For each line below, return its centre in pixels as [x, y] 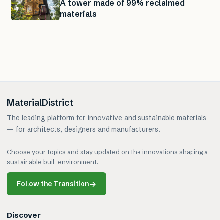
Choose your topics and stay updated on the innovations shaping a [107, 152]
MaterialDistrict [40, 102]
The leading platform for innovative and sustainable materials [107, 118]
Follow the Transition [53, 184]
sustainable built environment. [53, 162]
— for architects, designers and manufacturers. [83, 129]
